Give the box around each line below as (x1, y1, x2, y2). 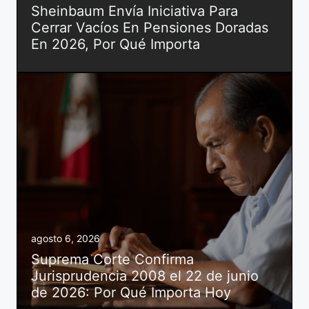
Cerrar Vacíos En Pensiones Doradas (31, 19, 268, 36)
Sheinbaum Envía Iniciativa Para (31, 2, 238, 19)
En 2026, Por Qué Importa (31, 35, 200, 52)
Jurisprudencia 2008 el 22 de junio (31, 267, 259, 284)
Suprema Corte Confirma (31, 250, 194, 268)
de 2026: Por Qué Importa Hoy (31, 283, 231, 301)
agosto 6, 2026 (31, 232, 100, 244)
